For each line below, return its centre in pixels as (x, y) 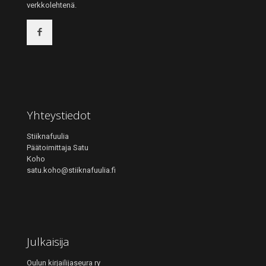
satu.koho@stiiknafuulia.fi (71, 170)
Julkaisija (48, 242)
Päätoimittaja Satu (58, 148)
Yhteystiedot (59, 115)
